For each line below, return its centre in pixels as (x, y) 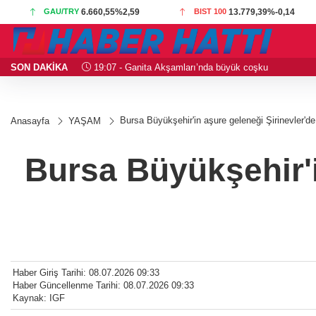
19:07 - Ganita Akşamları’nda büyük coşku (179, 67)
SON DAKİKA (39, 67)
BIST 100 (211, 11)
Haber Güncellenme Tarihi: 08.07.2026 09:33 (103, 286)
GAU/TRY (62, 11)
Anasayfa (30, 121)
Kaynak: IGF (39, 298)
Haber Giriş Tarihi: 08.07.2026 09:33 (86, 273)
